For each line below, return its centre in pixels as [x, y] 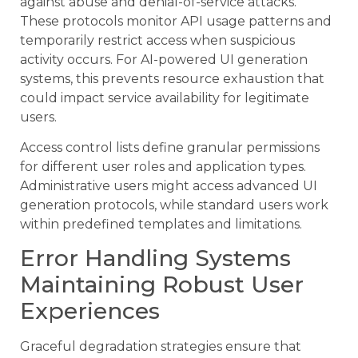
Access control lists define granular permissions [170, 148]
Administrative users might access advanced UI [169, 186]
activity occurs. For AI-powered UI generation [164, 59]
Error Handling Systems [155, 259]
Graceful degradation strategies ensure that [161, 347]
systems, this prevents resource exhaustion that [172, 78]
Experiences [90, 311]
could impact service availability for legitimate [165, 97]
